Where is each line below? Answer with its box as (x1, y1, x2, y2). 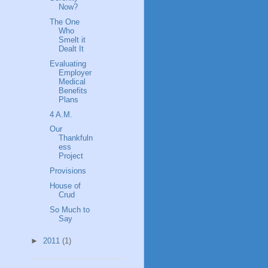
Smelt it (59, 35, 86, 45)
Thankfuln (59, 133, 93, 143)
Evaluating (50, 59, 87, 68)
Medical (59, 77, 86, 86)
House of (50, 181, 81, 190)
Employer (59, 68, 92, 77)
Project (59, 151, 84, 161)
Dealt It (59, 44, 84, 54)
